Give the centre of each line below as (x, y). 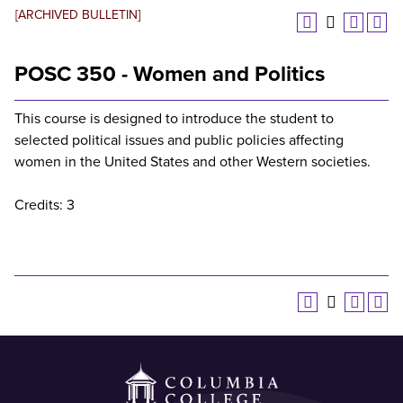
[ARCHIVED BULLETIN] (78, 15)
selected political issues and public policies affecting (179, 140)
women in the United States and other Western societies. (193, 162)
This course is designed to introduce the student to (174, 119)
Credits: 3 (45, 205)
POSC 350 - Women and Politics (170, 74)
